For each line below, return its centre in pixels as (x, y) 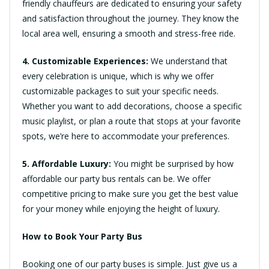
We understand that (188, 61)
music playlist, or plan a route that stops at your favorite (131, 121)
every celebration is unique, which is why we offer (118, 76)
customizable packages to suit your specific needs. (120, 91)
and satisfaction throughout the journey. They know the (131, 19)
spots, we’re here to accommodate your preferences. (126, 136)
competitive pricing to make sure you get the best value (130, 194)
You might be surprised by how (172, 164)
